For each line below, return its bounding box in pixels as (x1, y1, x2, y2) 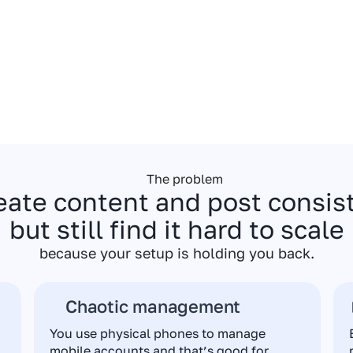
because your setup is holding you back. (39, 243, 314, 262)
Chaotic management (65, 295, 241, 317)
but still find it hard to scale (9, 214, 344, 244)
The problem (146, 170, 223, 187)
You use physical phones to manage (50, 325, 266, 341)
